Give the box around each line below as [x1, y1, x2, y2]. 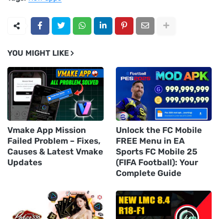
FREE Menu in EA [115, 135, 185, 146]
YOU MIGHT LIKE [7, 48, 69, 58]
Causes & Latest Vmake [7, 146, 103, 156]
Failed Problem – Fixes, [7, 135, 101, 146]
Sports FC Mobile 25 [115, 146, 197, 156]
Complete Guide [115, 168, 181, 178]
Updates [7, 157, 42, 167]
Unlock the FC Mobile [115, 125, 202, 135]
